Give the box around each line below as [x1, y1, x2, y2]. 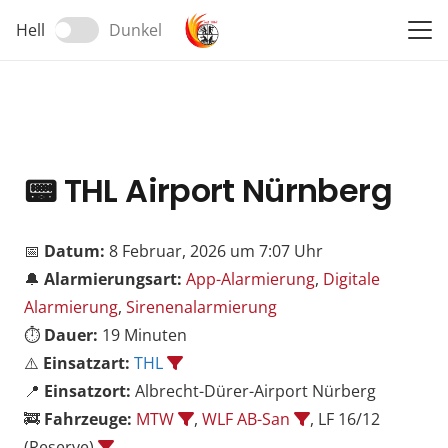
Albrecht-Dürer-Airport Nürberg [131, 379, 376, 402]
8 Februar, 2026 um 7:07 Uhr [105, 239, 323, 262]
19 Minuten [98, 323, 187, 346]
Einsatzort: [44, 379, 131, 402]
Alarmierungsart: [44, 267, 182, 290]
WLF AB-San [202, 407, 290, 430]
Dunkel [108, 19, 162, 41]
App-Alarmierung [186, 267, 315, 290]
